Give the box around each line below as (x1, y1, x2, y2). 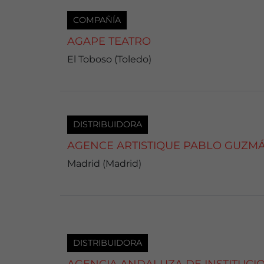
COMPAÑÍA (73, 14, 121, 25)
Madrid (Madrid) (67, 158, 141, 170)
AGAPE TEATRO (67, 35, 151, 48)
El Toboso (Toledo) (67, 54, 151, 65)
